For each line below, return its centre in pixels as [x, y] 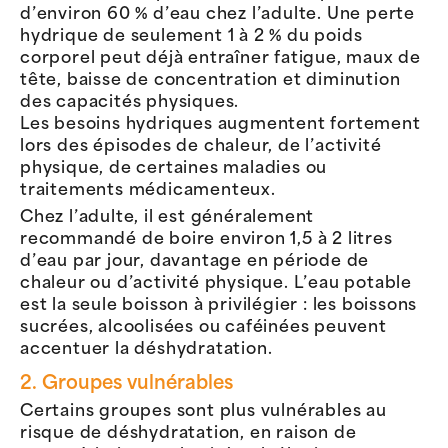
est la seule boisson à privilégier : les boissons [219, 306]
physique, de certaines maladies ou [174, 168]
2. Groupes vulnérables [126, 384]
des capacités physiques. [130, 102]
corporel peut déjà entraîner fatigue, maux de [220, 58]
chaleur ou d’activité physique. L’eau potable [216, 284]
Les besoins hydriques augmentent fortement [220, 124]
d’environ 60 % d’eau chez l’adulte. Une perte [217, 14]
